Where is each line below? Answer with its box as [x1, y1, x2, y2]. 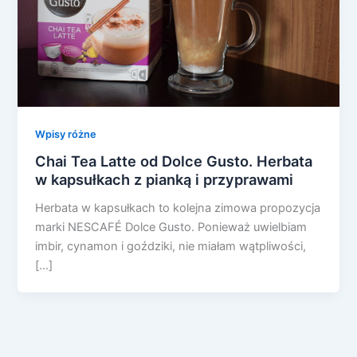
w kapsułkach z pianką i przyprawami [35, 171, 294, 189]
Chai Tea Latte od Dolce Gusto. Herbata [35, 152, 313, 171]
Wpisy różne [35, 127, 97, 140]
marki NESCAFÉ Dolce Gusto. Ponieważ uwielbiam [35, 220, 308, 235]
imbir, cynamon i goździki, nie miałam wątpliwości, [35, 239, 307, 254]
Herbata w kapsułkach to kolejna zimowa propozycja [35, 201, 321, 216]
